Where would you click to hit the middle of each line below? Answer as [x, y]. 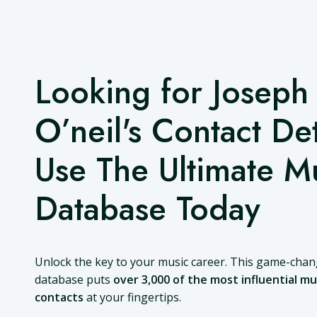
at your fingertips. [132, 297]
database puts [74, 279]
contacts [59, 297]
